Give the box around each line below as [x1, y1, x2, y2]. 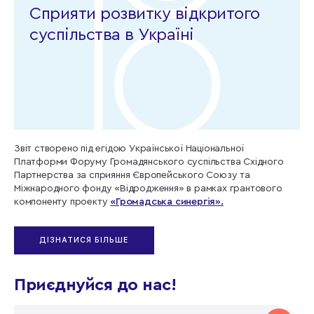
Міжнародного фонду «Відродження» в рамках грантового [14, 184, 282, 194]
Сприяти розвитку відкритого [29, 6, 260, 23]
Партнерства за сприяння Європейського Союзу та [14, 170, 250, 181]
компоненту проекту [14, 197, 111, 207]
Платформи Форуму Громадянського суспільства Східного [14, 157, 284, 168]
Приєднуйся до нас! [14, 277, 176, 294]
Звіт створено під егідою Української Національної [14, 144, 245, 154]
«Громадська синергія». [110, 197, 224, 207]
